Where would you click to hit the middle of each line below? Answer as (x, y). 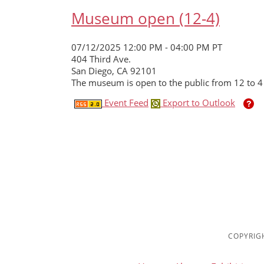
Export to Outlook (198, 103)
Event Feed (125, 103)
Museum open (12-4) (146, 18)
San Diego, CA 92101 (114, 71)
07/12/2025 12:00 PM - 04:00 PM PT (147, 47)
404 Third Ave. (101, 59)
